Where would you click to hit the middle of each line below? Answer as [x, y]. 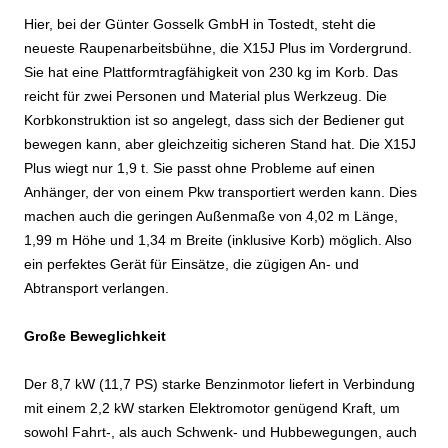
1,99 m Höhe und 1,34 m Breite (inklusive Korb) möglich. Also [218, 239]
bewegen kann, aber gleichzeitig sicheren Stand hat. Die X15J [220, 143]
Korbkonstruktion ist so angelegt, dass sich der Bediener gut [214, 119]
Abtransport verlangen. [96, 287]
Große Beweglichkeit [95, 335]
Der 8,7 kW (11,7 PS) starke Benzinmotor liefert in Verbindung [219, 383]
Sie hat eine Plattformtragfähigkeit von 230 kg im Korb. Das [211, 71]
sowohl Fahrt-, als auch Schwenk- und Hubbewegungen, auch [220, 431]
